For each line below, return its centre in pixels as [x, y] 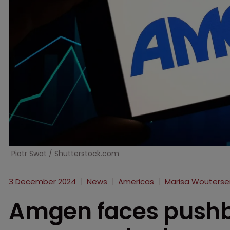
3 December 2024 [42, 182]
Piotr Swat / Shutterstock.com [65, 154]
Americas [136, 182]
